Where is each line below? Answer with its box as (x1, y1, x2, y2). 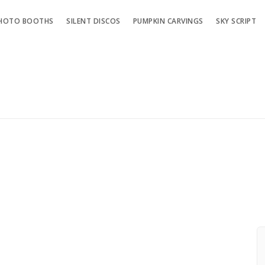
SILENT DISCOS (66, 16, 121, 27)
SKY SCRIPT (216, 16, 257, 27)
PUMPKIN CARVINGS (132, 16, 203, 27)
